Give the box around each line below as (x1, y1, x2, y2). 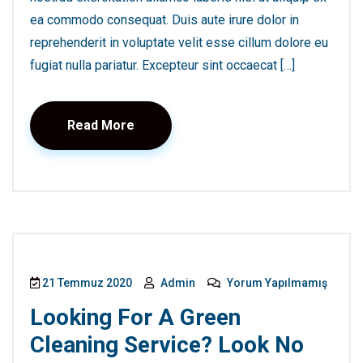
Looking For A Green (30, 304, 241, 331)
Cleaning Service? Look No (30, 331, 304, 358)
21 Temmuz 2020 (40, 276, 132, 289)
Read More (67, 117, 135, 133)
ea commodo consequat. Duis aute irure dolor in (30, 12, 299, 28)
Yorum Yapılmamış (224, 276, 327, 289)
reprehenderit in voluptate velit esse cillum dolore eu (30, 35, 328, 50)
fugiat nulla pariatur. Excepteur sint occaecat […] (30, 58, 295, 73)
